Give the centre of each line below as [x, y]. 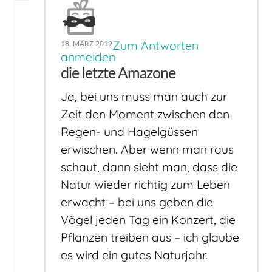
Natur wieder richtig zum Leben [146, 185]
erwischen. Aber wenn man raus [148, 150]
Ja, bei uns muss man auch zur [144, 97]
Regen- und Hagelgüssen [130, 132]
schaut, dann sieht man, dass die [149, 167]
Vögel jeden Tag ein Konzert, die [148, 220]
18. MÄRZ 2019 [87, 43]
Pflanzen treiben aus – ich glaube [150, 238]
